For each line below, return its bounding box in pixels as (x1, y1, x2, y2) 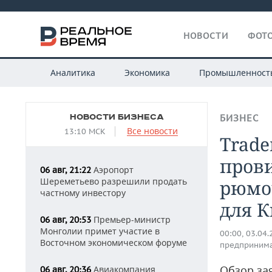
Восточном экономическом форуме (40, 237, 187, 248)
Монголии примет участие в (40, 225, 160, 237)
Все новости (127, 125, 178, 137)
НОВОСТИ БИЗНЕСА (69, 112, 164, 122)
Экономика (124, 67, 170, 78)
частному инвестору (40, 187, 126, 199)
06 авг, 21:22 (40, 165, 91, 175)
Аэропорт (91, 164, 134, 175)
